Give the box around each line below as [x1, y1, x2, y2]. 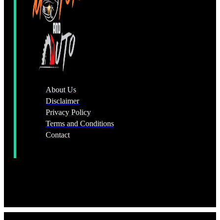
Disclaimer [46, 96, 79, 105]
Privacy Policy [46, 108, 91, 116]
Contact [46, 130, 70, 139]
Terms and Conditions [46, 119, 114, 128]
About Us [46, 85, 76, 94]
